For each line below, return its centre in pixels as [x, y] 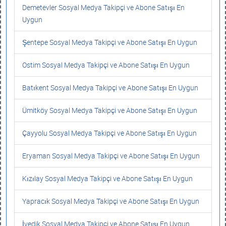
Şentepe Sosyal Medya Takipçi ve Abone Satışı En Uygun [110, 42]
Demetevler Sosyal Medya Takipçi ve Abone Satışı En [103, 7]
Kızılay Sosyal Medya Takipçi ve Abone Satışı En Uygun [107, 178]
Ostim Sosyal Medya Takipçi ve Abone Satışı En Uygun [106, 65]
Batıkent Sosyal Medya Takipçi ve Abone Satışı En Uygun [110, 88]
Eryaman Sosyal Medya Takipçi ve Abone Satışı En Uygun [111, 156]
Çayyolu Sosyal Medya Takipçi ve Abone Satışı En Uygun [109, 133]
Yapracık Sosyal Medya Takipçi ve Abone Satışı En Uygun [111, 201]
